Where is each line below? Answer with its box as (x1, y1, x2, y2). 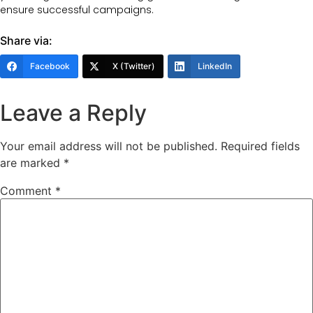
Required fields (221, 139, 300, 154)
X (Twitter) (112, 61, 155, 72)
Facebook (30, 61, 70, 72)
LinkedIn (198, 61, 232, 72)
